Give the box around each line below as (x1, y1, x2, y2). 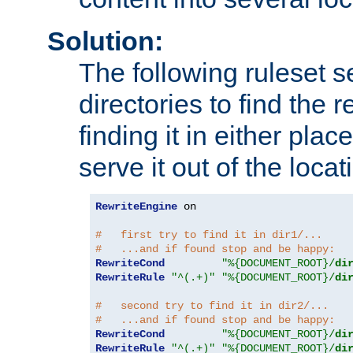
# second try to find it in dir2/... (95, 299, 329, 312)
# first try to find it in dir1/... (95, 229, 322, 241)
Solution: (47, 26, 163, 56)
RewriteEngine (95, 200, 177, 213)
